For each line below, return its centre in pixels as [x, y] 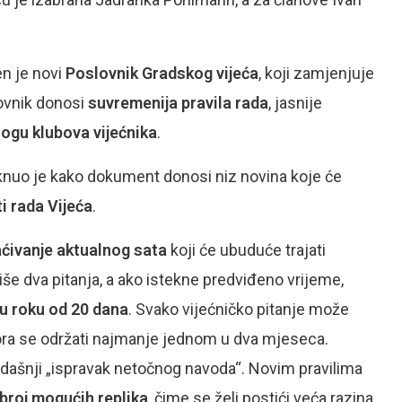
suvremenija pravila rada [178, 103]
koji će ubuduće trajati [246, 250]
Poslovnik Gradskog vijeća [162, 73]
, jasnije [295, 103]
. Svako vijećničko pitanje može [239, 309]
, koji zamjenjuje [316, 73]
